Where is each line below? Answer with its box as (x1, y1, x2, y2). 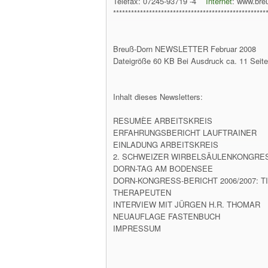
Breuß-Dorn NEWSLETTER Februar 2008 (113, 43, 256, 54)
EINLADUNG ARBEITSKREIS (113, 139, 218, 150)
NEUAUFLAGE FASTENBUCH (113, 211, 220, 222)
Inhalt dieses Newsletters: (113, 91, 203, 102)
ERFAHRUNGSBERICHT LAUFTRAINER (113, 127, 257, 138)
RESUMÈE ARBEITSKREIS (113, 115, 212, 126)
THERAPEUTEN (113, 187, 171, 198)
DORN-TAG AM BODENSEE (113, 163, 213, 174)
